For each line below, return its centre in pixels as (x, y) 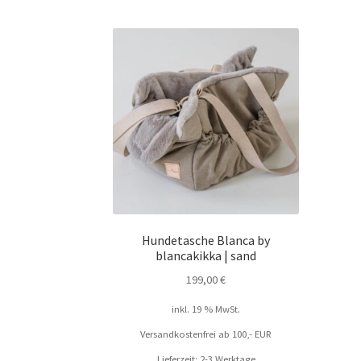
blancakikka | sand (206, 256)
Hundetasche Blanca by (206, 241)
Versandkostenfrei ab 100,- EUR (206, 334)
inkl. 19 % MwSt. (206, 309)
